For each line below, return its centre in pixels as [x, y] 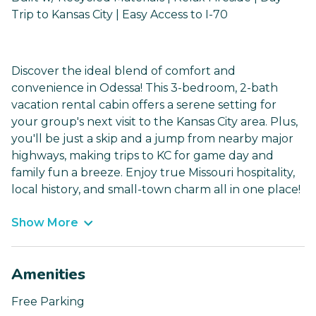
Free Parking [48, 302]
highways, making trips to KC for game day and [142, 156]
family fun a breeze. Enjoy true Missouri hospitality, [153, 173]
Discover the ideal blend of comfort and [123, 71]
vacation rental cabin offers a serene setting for [144, 105]
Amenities [48, 275]
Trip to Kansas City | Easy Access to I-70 [120, 15]
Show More [45, 223]
